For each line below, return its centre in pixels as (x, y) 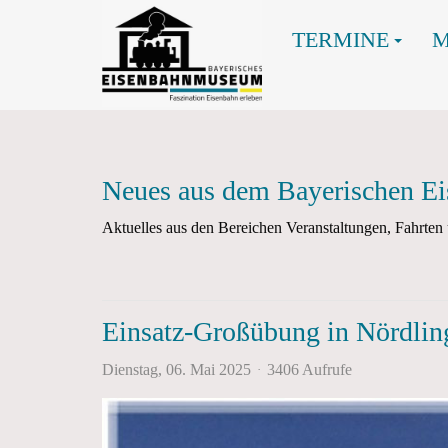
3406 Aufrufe (309, 369)
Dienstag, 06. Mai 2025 (176, 369)
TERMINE (340, 39)
